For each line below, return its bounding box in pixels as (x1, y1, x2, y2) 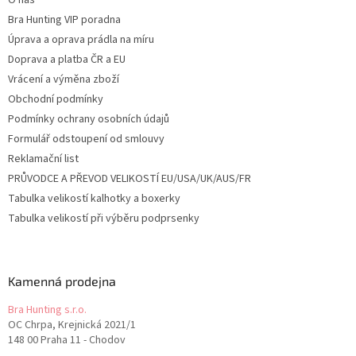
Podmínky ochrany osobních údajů (8, 111, 169, 128)
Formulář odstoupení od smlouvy (8, 131, 164, 148)
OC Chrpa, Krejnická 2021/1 (8, 317, 136, 334)
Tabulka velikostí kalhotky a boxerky (8, 191, 180, 207)
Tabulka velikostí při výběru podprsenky (8, 211, 199, 227)
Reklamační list (8, 151, 79, 168)
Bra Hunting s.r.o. (8, 302, 87, 319)
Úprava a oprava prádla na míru (8, 32, 154, 48)
